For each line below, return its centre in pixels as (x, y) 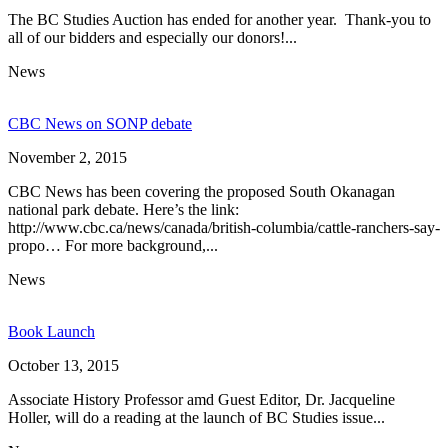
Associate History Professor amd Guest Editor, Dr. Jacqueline (201, 399)
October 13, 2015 (63, 365)
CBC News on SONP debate (100, 123)
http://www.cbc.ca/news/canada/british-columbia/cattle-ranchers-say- (224, 227)
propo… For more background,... (113, 245)
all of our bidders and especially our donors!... (152, 37)
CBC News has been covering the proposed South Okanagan (201, 191)
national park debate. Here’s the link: (123, 209)
